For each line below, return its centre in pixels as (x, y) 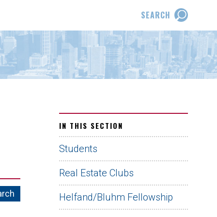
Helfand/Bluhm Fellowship (116, 197)
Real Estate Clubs (96, 173)
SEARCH (156, 15)
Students (78, 149)
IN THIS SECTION (91, 125)
